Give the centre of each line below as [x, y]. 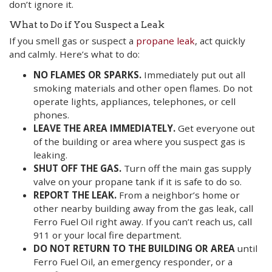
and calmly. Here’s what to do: [74, 54]
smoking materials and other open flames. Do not [143, 88]
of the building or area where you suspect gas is [139, 141]
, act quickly [220, 40]
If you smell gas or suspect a [73, 40]
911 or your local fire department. [107, 235]
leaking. [50, 155]
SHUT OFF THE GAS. [79, 168]
